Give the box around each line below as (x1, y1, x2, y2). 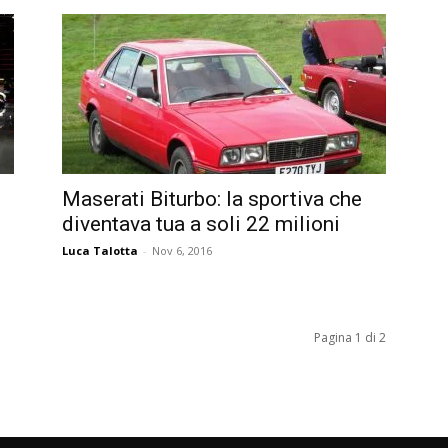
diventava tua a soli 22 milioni (62, 211, 340, 236)
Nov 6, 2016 (152, 242, 212, 258)
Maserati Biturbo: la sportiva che (62, 186, 362, 211)
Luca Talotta (62, 242, 138, 258)
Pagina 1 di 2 (314, 328, 386, 346)
